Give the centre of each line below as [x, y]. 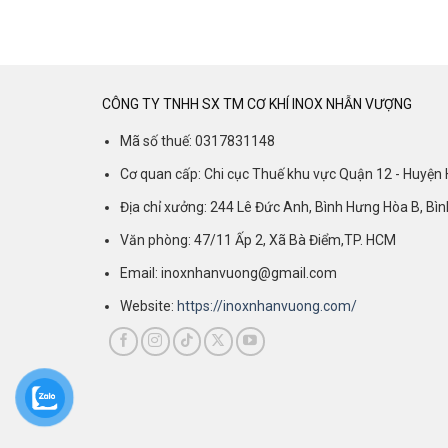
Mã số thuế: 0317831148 [198, 140]
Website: [149, 305]
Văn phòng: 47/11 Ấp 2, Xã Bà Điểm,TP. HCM [258, 239]
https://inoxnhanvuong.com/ [267, 305]
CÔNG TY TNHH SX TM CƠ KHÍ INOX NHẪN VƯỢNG [257, 103]
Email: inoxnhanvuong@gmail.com [229, 272]
